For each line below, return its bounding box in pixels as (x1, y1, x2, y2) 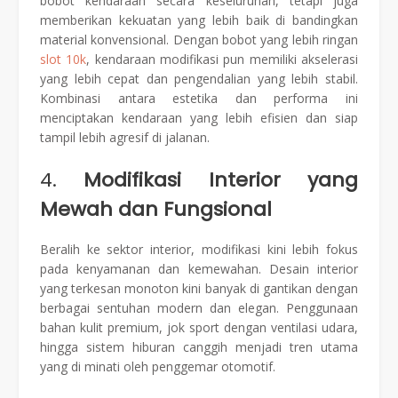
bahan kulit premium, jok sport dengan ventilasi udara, (40, 318, 358, 336)
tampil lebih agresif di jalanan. (40, 129, 210, 147)
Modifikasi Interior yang (84, 166, 359, 195)
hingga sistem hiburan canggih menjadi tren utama (40, 338, 358, 355)
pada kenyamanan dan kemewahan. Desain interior (40, 259, 358, 277)
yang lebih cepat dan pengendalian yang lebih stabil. (40, 70, 358, 88)
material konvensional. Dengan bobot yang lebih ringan (40, 31, 358, 49)
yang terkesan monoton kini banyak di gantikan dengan (40, 279, 358, 297)
